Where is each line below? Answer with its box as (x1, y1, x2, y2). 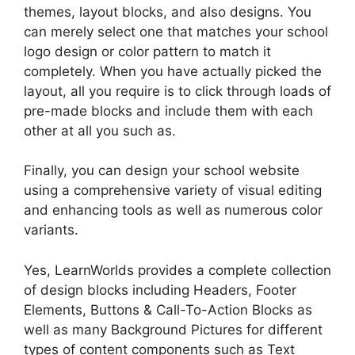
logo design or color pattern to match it (24, 43, 271, 59)
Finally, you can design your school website (24, 162, 300, 179)
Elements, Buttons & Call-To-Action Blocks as (24, 301, 312, 318)
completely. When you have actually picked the (24, 63, 322, 79)
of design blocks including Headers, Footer (24, 281, 296, 298)
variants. (24, 222, 78, 239)
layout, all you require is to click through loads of (24, 82, 331, 99)
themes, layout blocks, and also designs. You (24, 3, 311, 20)
